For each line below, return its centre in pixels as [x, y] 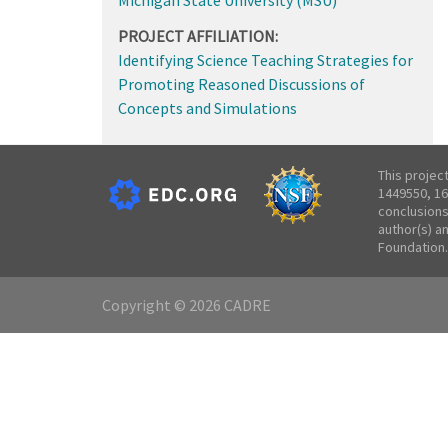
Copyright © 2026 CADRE [186, 304]
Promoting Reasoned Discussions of [241, 83]
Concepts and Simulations [207, 107]
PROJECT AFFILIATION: [197, 35]
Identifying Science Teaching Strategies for [265, 59]
